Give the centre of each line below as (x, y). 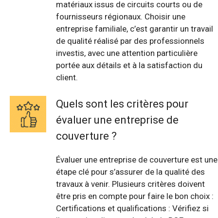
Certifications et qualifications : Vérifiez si (132, 209)
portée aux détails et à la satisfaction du (129, 65)
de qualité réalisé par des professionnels (130, 41)
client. (67, 77)
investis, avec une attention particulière (127, 53)
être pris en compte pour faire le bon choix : (135, 196)
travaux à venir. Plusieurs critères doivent (130, 184)
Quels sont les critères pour (122, 104)
